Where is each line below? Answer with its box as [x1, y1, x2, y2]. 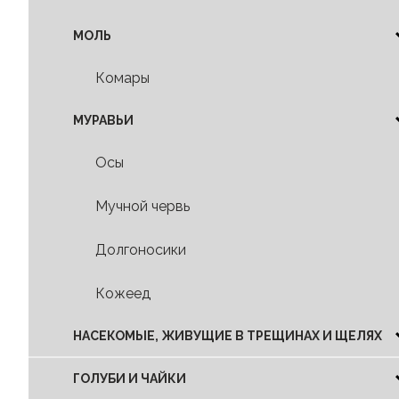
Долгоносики [95, 240, 186, 258]
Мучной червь [95, 197, 190, 215]
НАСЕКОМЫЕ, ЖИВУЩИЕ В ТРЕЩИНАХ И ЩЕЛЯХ [73, 328, 382, 343]
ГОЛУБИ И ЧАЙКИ [73, 370, 186, 386]
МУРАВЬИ [73, 112, 134, 127]
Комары [95, 69, 150, 86]
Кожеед [95, 284, 151, 302]
